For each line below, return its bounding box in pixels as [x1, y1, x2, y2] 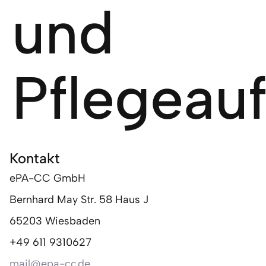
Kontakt [9, 150, 60, 167]
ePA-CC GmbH [9, 172, 85, 185]
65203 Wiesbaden [9, 214, 100, 227]
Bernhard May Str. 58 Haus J [9, 193, 148, 206]
